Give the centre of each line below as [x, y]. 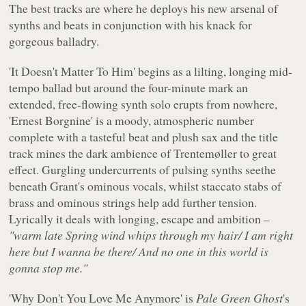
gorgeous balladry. [54, 41]
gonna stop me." [48, 267]
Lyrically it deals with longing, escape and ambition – [140, 218]
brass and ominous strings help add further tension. [133, 202]
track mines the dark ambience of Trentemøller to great [143, 153]
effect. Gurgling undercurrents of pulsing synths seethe [143, 169]
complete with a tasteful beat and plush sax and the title [144, 136]
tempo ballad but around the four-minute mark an [129, 87]
